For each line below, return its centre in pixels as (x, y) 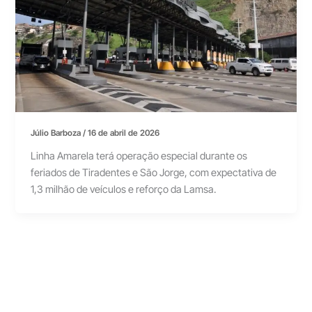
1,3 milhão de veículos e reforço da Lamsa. (124, 189)
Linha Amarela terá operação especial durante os (139, 156)
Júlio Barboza (57, 133)
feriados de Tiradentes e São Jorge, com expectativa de (154, 172)
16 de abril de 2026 (124, 133)
